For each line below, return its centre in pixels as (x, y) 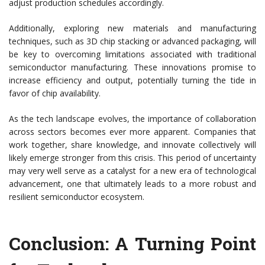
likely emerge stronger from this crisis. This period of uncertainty (132, 158)
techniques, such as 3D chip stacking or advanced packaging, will (132, 41)
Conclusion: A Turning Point (132, 244)
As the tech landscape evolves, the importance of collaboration (132, 119)
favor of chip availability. (55, 93)
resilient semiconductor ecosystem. (77, 197)
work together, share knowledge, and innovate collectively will (132, 145)
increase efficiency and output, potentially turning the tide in (132, 80)
